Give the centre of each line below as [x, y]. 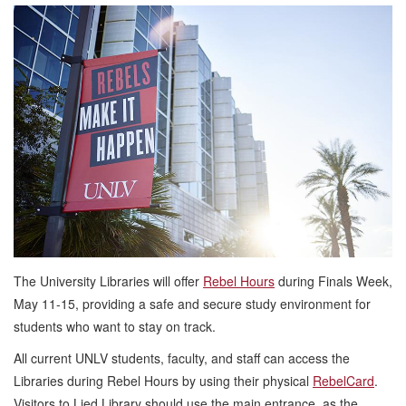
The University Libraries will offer [108, 281]
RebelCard [343, 381]
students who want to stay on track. [115, 326]
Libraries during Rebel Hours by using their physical [163, 381]
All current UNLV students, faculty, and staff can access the [182, 358]
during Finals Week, [333, 281]
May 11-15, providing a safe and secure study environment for [192, 304]
